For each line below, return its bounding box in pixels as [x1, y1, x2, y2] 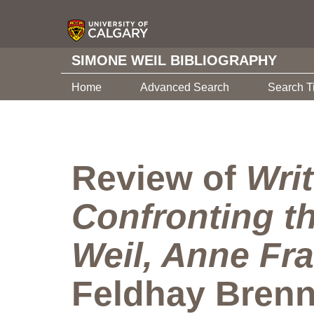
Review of [71, 158, 246, 198]
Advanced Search [140, 81, 229, 93]
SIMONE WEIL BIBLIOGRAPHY [71, 53, 277, 68]
